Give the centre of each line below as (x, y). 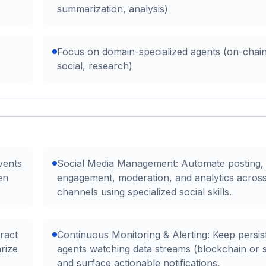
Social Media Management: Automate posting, (160, 163)
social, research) (95, 66)
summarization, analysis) (113, 9)
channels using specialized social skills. (144, 192)
